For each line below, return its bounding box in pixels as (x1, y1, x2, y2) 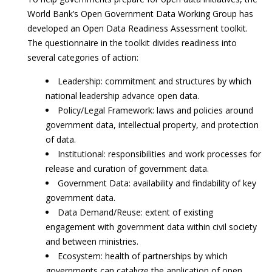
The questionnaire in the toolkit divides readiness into (27, 37, 237, 49)
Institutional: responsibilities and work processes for (58, 148, 261, 160)
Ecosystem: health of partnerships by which (58, 250, 228, 262)
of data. (46, 134, 76, 145)
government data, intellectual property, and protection (46, 119, 259, 131)
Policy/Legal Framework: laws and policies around (58, 104, 253, 116)
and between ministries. (46, 236, 138, 247)
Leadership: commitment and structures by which (58, 75, 251, 87)
